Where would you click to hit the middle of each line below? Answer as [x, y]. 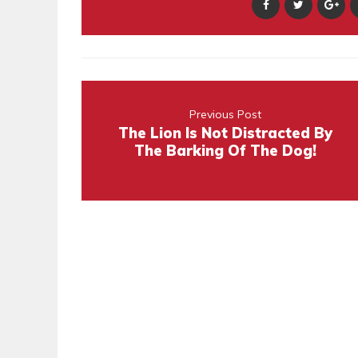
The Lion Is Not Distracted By [225, 133]
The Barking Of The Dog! [225, 151]
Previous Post [225, 115]
